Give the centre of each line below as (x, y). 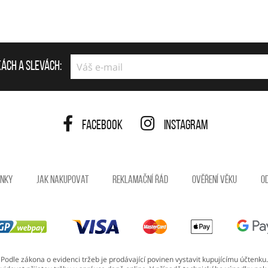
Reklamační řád (140, 181)
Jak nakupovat (63, 181)
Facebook (102, 126)
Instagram (186, 126)
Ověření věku (214, 181)
